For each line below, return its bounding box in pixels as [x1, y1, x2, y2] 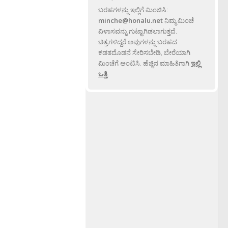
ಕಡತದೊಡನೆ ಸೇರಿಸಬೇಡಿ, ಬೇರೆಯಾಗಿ [98, 48, 190, 58]
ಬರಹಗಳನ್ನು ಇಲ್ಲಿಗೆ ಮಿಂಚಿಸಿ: [98, 5, 168, 15]
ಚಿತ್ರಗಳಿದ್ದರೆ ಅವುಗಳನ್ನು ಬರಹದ [98, 37, 177, 47]
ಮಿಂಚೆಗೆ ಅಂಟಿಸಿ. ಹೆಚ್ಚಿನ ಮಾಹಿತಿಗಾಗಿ [98, 59, 191, 68]
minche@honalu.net [98, 16, 163, 25]
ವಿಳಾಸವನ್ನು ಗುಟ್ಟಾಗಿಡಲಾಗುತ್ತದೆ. [98, 26, 177, 36]
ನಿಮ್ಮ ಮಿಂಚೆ [163, 16, 194, 25]
